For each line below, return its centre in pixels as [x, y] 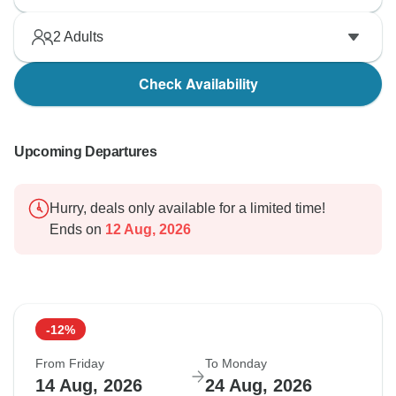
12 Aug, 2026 [146, 230]
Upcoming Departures [86, 152]
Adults [82, 37]
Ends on [76, 230]
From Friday [70, 364]
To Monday [236, 364]
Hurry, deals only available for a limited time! [187, 209]
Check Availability [198, 84]
